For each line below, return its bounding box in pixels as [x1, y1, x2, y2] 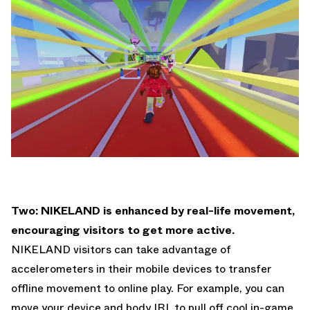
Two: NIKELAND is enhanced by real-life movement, [11, 202, 295, 219]
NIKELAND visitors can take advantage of [11, 241, 231, 257]
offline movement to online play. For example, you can [11, 280, 284, 296]
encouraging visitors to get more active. [11, 221, 235, 238]
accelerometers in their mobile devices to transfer [11, 260, 272, 277]
